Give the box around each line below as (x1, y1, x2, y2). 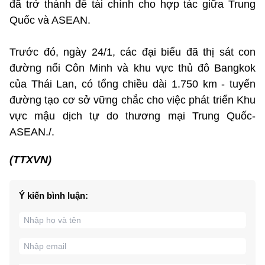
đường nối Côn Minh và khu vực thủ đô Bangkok (9, 62, 256, 74)
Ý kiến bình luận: (19, 190, 88, 201)
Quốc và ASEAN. (9, 14, 91, 26)
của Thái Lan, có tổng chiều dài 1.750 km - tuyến (9, 77, 256, 90)
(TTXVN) (9, 153, 51, 166)
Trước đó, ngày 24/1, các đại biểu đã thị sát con (9, 46, 256, 58)
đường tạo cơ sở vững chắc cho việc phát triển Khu (9, 93, 256, 106)
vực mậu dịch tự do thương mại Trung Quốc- (9, 109, 256, 122)
